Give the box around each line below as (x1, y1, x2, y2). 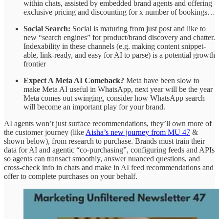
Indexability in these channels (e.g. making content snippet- (23, 42, 206, 50)
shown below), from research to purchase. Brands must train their (4, 136, 205, 145)
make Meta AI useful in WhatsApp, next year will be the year (23, 85, 213, 93)
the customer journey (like (4, 128, 86, 136)
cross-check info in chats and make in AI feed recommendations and (4, 163, 214, 172)
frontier (23, 59, 46, 68)
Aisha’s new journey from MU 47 (86, 128, 190, 136)
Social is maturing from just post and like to (70, 24, 206, 33)
